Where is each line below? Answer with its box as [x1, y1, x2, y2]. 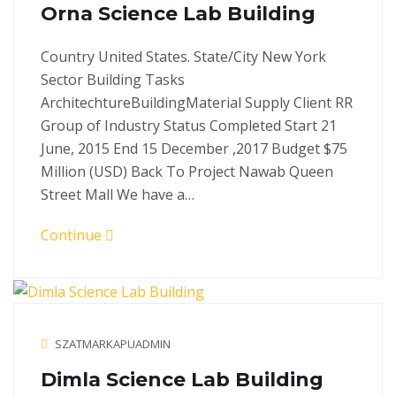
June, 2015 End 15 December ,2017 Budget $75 [41, 139, 347, 159]
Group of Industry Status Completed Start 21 [41, 116, 337, 136]
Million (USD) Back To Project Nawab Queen [41, 162, 333, 182]
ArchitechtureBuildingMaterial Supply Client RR [41, 93, 353, 113]
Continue [41, 225, 105, 246]
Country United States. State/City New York [41, 47, 326, 67]
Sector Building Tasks [41, 70, 185, 90]
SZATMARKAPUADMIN [55, 336, 171, 353]
